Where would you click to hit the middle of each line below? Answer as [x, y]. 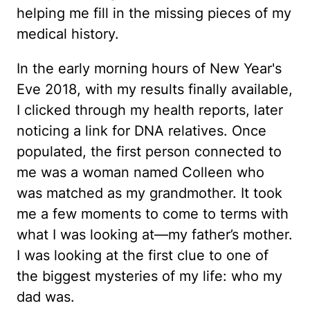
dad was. [46, 297]
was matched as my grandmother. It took [149, 193]
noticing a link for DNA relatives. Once [142, 131]
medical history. [68, 34]
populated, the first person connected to [149, 152]
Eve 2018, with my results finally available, [155, 89]
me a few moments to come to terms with [153, 214]
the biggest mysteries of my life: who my [149, 276]
